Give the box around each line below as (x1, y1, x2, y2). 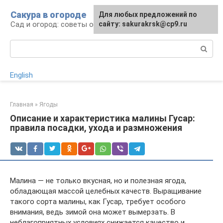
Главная (10, 101, 33, 108)
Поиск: (10, 40, 33, 49)
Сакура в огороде (10, 9, 86, 20)
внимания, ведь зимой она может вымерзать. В (10, 208, 175, 217)
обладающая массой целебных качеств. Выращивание (10, 187, 202, 196)
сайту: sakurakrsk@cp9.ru (99, 20, 187, 28)
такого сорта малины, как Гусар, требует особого (10, 197, 186, 206)
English (10, 71, 33, 80)
